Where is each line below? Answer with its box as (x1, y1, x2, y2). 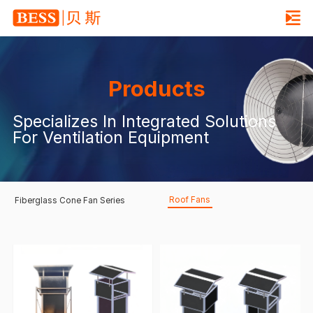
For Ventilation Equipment (12, 127, 209, 147)
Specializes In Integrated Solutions (12, 111, 276, 131)
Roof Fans (169, 194, 211, 205)
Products (108, 75, 205, 102)
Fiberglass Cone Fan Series (14, 195, 125, 205)
